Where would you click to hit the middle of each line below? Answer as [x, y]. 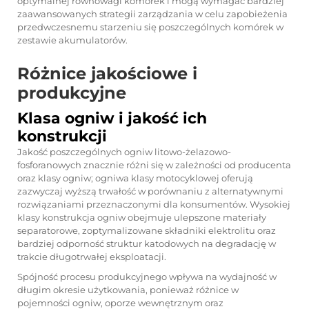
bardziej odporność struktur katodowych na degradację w [147, 243]
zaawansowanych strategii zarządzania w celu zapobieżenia [152, 14]
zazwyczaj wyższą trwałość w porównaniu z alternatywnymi [150, 191]
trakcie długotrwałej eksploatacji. [92, 257]
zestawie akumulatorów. [72, 40]
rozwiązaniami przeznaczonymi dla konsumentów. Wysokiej [154, 204]
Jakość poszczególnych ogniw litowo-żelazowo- [124, 152]
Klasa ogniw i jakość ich [112, 118]
